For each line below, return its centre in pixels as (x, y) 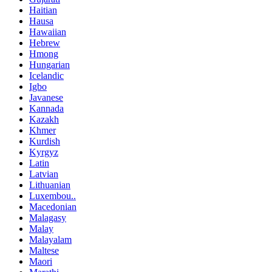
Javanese (46, 97)
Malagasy (48, 217)
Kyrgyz (44, 152)
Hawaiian (48, 32)
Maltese (44, 250)
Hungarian (49, 64)
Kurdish (45, 141)
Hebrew (45, 42)
